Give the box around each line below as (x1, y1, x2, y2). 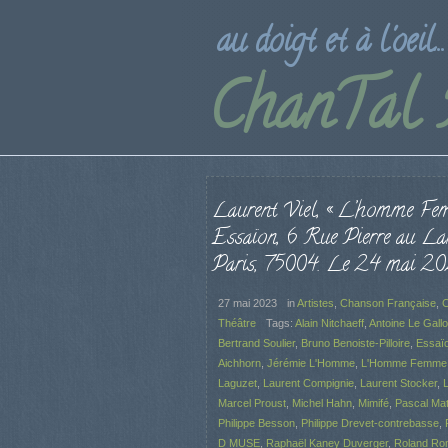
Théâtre (218, 316, 256, 329)
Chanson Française (340, 296, 436, 309)
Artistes (297, 296, 334, 309)
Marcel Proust (218, 396, 286, 409)
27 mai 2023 (218, 296, 277, 309)
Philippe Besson (218, 416, 295, 429)
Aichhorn (218, 356, 261, 369)
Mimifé (358, 396, 389, 409)
